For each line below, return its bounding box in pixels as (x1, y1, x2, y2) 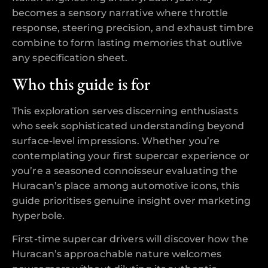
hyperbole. (12, 209, 65, 221)
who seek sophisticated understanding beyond (12, 120, 245, 132)
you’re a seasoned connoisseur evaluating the (12, 165, 238, 176)
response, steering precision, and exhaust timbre (12, 22, 254, 34)
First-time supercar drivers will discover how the (12, 233, 248, 245)
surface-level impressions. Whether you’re (12, 135, 220, 147)
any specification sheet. (12, 52, 128, 64)
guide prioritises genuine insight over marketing (12, 194, 251, 206)
